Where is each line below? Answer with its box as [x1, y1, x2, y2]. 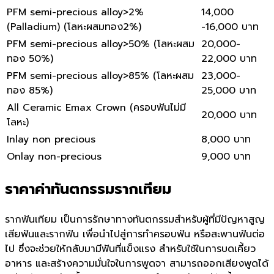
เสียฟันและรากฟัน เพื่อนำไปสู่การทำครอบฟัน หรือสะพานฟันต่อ [5, 226, 265, 242]
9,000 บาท [201, 149, 251, 165]
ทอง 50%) [7, 51, 53, 67]
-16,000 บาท [201, 20, 259, 35]
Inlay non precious [7, 132, 95, 147]
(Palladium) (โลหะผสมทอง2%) [7, 20, 141, 35]
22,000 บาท [201, 51, 257, 67]
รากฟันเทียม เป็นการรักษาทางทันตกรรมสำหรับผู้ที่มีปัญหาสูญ [5, 212, 265, 227]
